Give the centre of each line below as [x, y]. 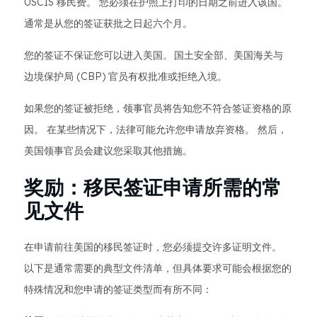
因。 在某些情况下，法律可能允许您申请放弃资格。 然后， [156, 129]
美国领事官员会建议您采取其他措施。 [108, 151]
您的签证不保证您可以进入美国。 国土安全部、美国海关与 [154, 55]
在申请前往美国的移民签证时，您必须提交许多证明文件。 [153, 247]
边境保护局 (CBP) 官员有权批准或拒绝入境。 [126, 76]
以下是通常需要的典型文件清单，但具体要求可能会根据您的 [158, 268]
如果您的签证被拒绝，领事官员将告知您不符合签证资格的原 [158, 108]
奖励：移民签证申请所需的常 [153, 187]
